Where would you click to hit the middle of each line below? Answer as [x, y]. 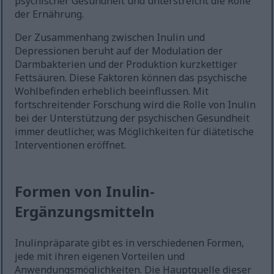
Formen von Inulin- [85, 191]
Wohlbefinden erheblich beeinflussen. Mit [112, 91]
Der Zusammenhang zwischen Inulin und [110, 38]
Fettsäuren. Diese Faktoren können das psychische [131, 78]
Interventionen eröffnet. [71, 145]
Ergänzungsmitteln [85, 212]
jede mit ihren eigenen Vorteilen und [100, 257]
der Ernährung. [50, 14]
